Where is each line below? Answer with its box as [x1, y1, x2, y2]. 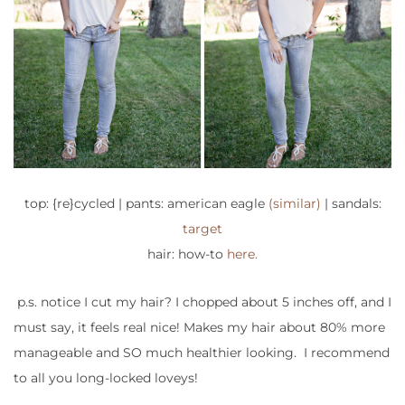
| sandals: [320, 194, 381, 212]
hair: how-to [147, 245, 227, 262]
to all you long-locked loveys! [14, 369, 198, 386]
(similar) [268, 194, 321, 212]
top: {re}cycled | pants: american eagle [24, 194, 268, 212]
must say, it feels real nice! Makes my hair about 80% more [14, 318, 385, 335]
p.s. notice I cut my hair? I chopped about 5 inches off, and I [14, 293, 391, 310]
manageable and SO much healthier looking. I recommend [14, 344, 390, 361]
